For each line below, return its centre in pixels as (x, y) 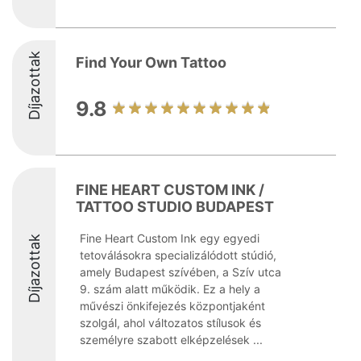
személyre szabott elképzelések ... (171, 340)
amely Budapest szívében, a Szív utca (180, 272)
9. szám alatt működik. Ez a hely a (170, 289)
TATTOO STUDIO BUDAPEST (175, 207)
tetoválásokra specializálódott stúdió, (178, 255)
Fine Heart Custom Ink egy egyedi (170, 238)
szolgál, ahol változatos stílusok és (170, 323)
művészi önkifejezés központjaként (172, 306)
